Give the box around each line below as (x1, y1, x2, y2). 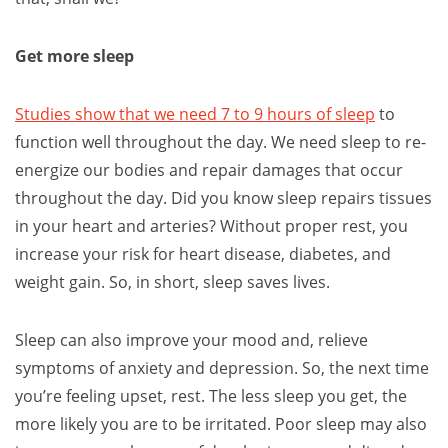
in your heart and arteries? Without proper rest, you (15, 215, 408, 237)
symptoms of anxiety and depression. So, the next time (15, 357, 429, 379)
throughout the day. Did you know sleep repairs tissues (15, 187, 432, 209)
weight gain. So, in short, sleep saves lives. (15, 271, 330, 293)
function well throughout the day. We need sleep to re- (15, 131, 426, 153)
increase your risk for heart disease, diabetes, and (15, 243, 391, 265)
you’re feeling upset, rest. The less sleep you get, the (15, 385, 407, 407)
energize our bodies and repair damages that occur (15, 159, 403, 181)
